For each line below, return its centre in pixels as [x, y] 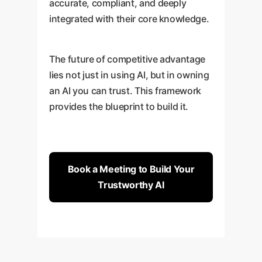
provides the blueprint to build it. [119, 106]
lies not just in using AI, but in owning [129, 75]
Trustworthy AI [131, 185]
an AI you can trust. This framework [125, 90]
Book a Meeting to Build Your [131, 169]
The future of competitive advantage [127, 59]
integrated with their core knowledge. [129, 18]
